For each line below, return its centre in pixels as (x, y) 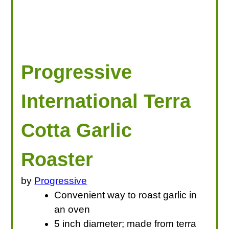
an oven (72, 209)
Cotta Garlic (77, 130)
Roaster (57, 159)
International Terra (106, 101)
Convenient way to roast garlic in (126, 195)
